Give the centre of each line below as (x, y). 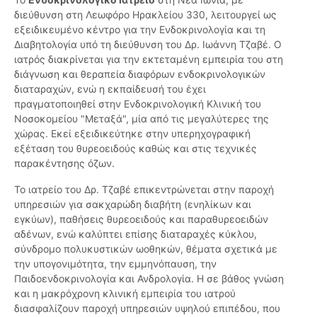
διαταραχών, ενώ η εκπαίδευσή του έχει (110, 89)
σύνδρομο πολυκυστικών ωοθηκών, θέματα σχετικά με (146, 249)
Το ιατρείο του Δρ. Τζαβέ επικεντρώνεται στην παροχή (144, 190)
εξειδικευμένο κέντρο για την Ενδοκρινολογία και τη (140, 30)
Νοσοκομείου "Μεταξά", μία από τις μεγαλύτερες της (142, 119)
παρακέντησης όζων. (64, 163)
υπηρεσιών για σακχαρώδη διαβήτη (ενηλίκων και (133, 204)
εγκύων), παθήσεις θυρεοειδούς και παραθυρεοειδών (141, 219)
